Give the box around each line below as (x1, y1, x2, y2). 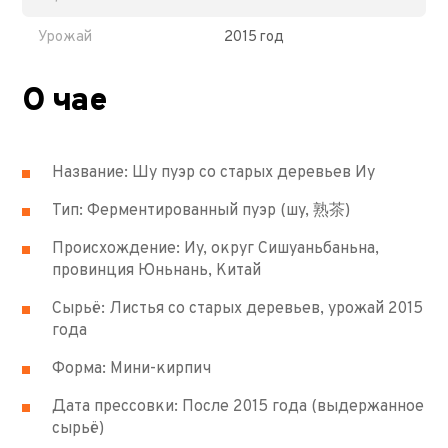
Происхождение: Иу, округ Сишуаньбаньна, (52, 238, 380, 259)
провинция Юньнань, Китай (52, 260, 262, 281)
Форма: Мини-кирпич (52, 358, 212, 379)
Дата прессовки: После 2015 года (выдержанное (52, 396, 425, 417)
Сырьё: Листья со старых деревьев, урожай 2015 (52, 298, 424, 319)
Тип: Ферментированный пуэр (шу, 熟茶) (52, 200, 351, 221)
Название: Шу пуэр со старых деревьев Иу (52, 162, 376, 183)
